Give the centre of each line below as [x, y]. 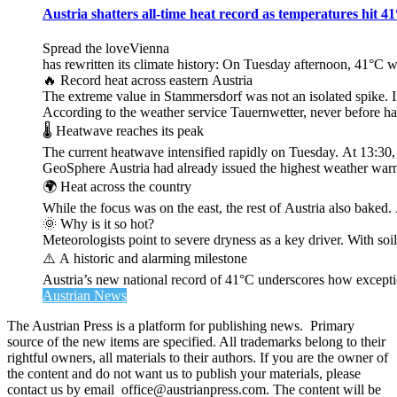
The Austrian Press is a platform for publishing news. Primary [181, 325]
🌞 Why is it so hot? [98, 223]
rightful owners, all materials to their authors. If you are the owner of [198, 357]
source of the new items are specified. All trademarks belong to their [196, 341]
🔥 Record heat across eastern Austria [148, 80]
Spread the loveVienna [106, 48]
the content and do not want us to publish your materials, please [184, 373]
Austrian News [85, 295]
